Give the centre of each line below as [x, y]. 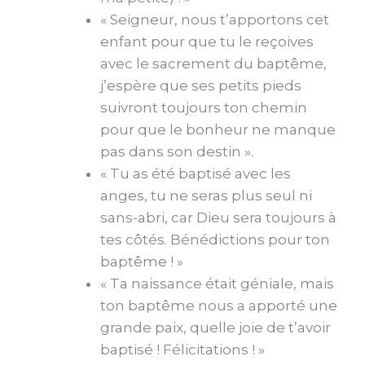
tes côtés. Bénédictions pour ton [215, 239]
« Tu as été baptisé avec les [196, 173]
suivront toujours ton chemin [204, 107]
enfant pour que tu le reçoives [207, 41]
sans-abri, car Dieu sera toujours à [218, 217]
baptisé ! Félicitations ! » [182, 349]
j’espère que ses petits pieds [201, 85]
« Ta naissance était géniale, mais [217, 283]
